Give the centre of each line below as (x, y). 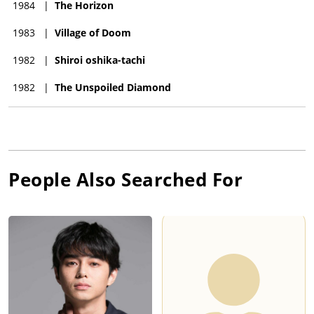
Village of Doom (93, 32)
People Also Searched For (125, 179)
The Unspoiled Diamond (113, 87)
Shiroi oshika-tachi (100, 60)
